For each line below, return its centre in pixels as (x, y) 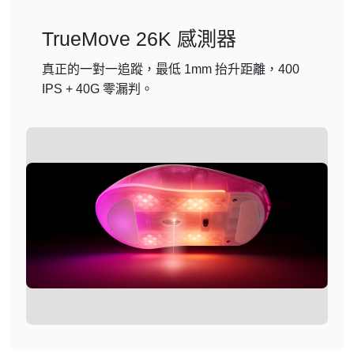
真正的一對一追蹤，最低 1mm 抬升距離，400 (171, 69)
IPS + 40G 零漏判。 (98, 88)
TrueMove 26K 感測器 (139, 38)
